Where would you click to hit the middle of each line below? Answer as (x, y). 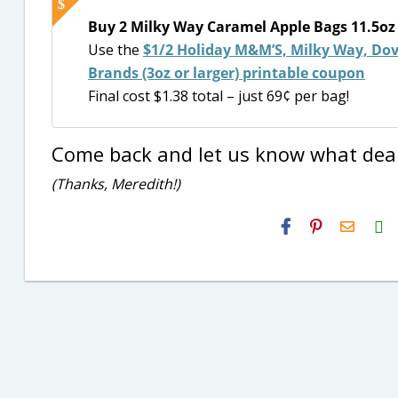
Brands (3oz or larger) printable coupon (227, 73)
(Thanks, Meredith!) (116, 183)
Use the (115, 50)
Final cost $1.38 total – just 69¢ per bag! (219, 96)
